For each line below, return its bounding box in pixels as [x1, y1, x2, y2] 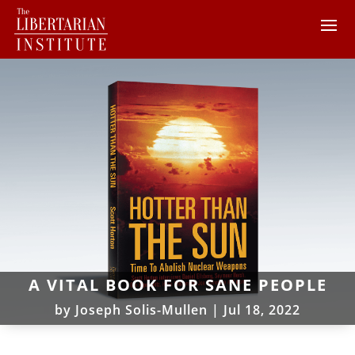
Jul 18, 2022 [223, 300, 300, 319]
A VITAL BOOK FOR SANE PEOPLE [28, 273, 327, 296]
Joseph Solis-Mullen [75, 300, 208, 319]
